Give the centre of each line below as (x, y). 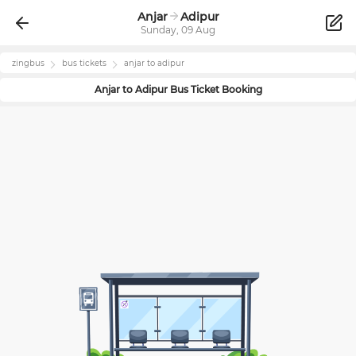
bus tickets (84, 63)
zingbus (28, 63)
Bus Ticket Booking (215, 89)
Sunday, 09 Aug (178, 30)
